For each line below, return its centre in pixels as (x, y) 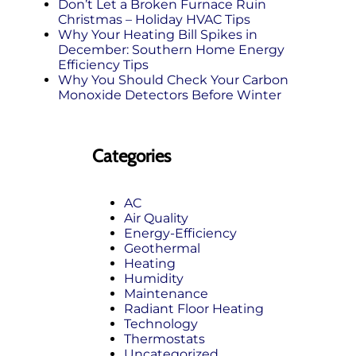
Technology (161, 324)
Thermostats (164, 339)
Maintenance (166, 294)
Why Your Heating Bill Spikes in (158, 35)
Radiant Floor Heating (194, 309)
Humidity (154, 279)
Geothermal (162, 249)
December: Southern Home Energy (171, 50)
